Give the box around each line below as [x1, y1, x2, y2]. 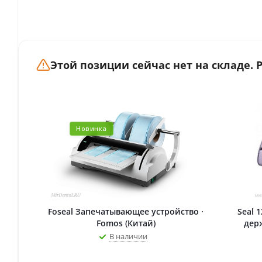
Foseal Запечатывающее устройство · [48, 206, 204, 217]
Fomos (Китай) [96, 218, 156, 229]
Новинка [76, 124, 107, 133]
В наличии [109, 231, 147, 242]
